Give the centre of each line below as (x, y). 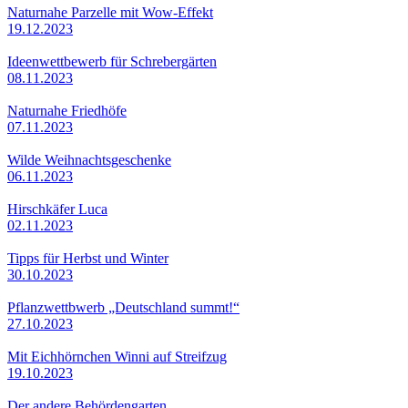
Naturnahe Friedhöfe (67, 110)
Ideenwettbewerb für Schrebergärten (112, 61)
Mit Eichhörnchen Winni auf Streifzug (117, 356)
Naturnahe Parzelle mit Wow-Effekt (110, 12)
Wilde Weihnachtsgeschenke (89, 159)
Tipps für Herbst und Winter (88, 258)
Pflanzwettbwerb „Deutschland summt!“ (123, 307)
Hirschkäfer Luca (57, 209)
